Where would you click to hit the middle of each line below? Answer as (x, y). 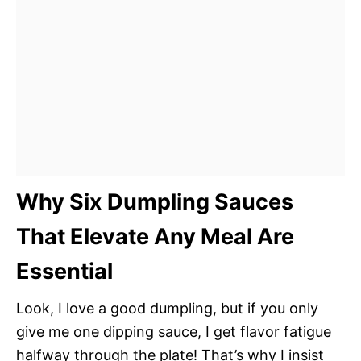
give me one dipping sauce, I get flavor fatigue (174, 331)
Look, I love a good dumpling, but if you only (167, 308)
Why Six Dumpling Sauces (155, 201)
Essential (64, 271)
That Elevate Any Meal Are (155, 236)
